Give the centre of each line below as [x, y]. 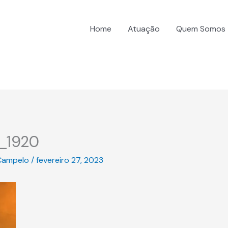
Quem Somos [201, 28]
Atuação [144, 28]
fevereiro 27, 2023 [69, 160]
